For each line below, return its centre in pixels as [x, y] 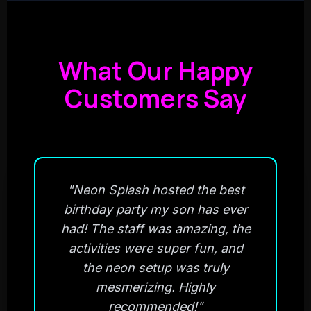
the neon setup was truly [155, 267]
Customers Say [155, 98]
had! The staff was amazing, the [155, 228]
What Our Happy [155, 70]
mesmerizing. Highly [155, 287]
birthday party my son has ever [155, 209]
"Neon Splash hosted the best [155, 190]
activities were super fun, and [155, 248]
